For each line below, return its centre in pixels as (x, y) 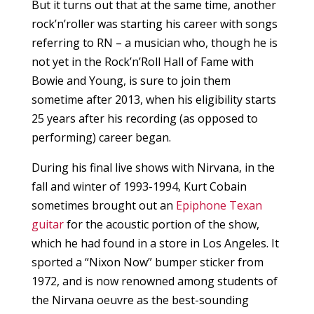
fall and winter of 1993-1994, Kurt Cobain (139, 187)
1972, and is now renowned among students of (154, 281)
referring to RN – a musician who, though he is (154, 43)
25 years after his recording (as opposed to (144, 119)
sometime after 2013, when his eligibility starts (153, 100)
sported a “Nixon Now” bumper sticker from (147, 262)
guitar (47, 225)
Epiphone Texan (219, 206)
